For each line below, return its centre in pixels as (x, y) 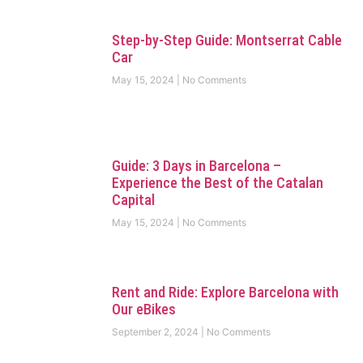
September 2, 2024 (156, 331)
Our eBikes (143, 309)
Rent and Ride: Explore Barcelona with (225, 292)
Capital (133, 200)
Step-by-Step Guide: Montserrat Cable (226, 40)
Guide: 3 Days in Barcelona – (196, 166)
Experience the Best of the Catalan (217, 183)
